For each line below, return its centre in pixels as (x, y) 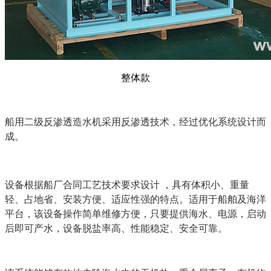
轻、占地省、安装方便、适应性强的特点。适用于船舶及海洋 (135, 200)
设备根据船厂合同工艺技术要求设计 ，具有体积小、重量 (127, 185)
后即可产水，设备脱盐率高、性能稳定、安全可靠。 (116, 229)
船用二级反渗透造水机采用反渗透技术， (92, 122)
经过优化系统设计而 (223, 122)
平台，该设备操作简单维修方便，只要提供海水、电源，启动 (135, 214)
